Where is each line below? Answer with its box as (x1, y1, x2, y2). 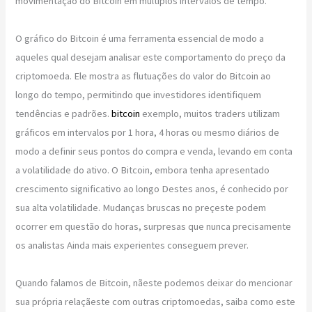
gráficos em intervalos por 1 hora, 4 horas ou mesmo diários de (15, 125, 280, 139)
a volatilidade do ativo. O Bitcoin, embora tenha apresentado (15, 163, 270, 176)
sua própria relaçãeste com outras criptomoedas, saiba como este (15, 295, 296, 308)
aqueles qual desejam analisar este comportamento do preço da (15, 50, 286, 63)
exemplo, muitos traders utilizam (140, 107, 281, 120)
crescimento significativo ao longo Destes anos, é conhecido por (15, 182, 289, 195)
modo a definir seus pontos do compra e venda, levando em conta (15, 144, 293, 157)
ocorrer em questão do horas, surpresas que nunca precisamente (15, 219, 292, 233)
